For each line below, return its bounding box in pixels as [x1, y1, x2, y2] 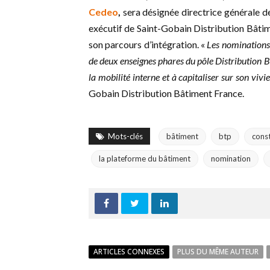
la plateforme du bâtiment [99, 154, 190, 164]
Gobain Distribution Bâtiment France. [89, 87, 244, 99]
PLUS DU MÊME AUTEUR [177, 246, 259, 257]
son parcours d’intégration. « [89, 39, 207, 51]
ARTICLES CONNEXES [93, 246, 165, 257]
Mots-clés [108, 131, 143, 142]
